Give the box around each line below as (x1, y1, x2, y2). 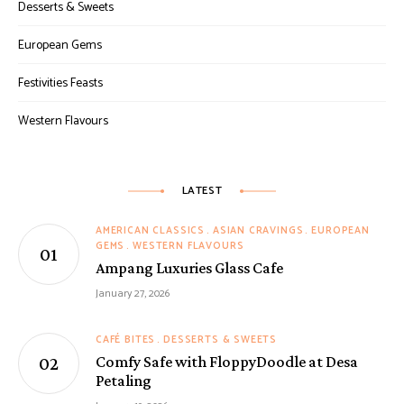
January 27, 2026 (96, 284, 170, 302)
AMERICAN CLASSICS (96, 222, 206, 239)
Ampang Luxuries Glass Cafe (96, 258, 283, 277)
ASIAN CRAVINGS (212, 222, 304, 239)
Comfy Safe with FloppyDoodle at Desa (96, 352, 358, 371)
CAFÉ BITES (96, 331, 156, 348)
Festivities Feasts (18, 72, 103, 94)
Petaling (96, 371, 151, 390)
